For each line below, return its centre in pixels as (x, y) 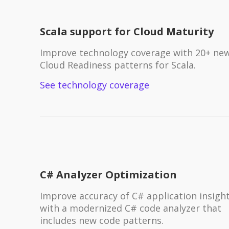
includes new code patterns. (101, 220)
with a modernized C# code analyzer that (130, 208)
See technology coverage (94, 85)
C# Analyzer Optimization (108, 174)
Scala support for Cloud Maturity (127, 31)
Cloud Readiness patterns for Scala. (118, 65)
